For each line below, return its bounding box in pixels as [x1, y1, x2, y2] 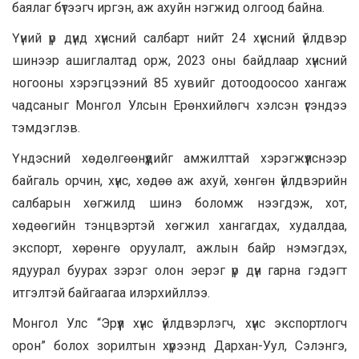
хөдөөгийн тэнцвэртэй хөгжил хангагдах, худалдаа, [12, 217, 347, 233]
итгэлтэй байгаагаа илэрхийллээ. [12, 284, 210, 301]
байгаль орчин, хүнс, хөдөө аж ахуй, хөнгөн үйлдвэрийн [12, 172, 347, 188]
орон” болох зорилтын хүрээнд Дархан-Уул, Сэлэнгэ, [12, 337, 347, 353]
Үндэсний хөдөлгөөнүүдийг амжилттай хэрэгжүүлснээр [12, 150, 347, 166]
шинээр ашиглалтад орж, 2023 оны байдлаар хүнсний [12, 52, 347, 68]
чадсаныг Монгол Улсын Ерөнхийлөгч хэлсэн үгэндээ [12, 97, 347, 113]
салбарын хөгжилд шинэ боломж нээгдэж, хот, [12, 195, 347, 211]
